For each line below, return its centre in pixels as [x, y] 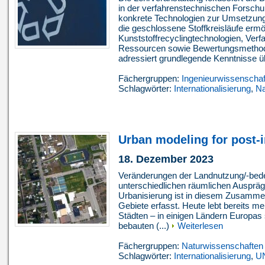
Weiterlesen [200, 226]
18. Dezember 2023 [166, 159]
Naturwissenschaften [222, 246]
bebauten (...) [145, 226]
